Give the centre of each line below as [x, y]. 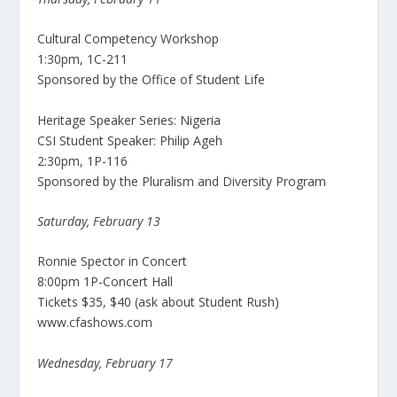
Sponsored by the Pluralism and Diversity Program [182, 181]
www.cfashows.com [95, 323]
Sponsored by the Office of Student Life [152, 80]
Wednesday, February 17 [105, 362]
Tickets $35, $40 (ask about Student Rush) [159, 302]
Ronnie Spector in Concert [113, 261]
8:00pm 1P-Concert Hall [105, 282]
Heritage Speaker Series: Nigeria [129, 120]
